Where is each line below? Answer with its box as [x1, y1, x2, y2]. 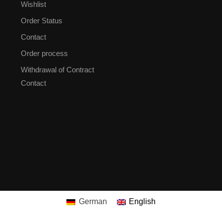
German [78, 197, 107, 206]
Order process [21, 49, 68, 58]
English [128, 197, 156, 206]
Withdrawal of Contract [21, 65, 95, 74]
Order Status [21, 16, 63, 25]
